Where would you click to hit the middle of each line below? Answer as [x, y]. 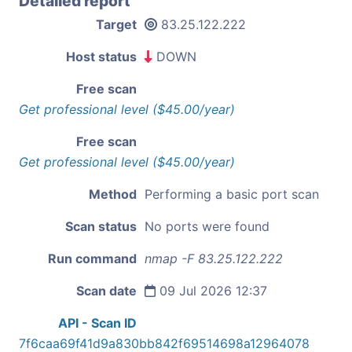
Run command [92, 258]
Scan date [106, 290]
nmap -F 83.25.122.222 [214, 258]
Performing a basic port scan [232, 194]
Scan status [101, 226]
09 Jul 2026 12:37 [211, 290]
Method [113, 194]
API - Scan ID [97, 323]
